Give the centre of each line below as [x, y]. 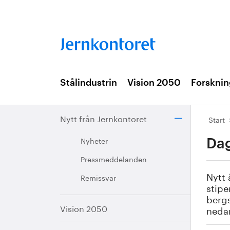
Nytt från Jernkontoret [103, 118]
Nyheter [94, 140]
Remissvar [98, 177]
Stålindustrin [89, 83]
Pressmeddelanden [114, 159]
